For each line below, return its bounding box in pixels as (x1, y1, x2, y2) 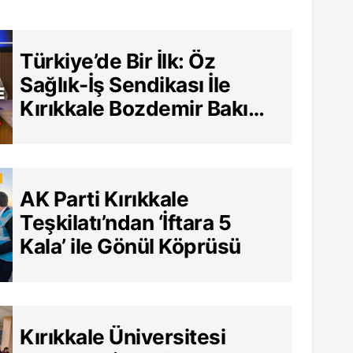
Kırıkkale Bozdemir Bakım (20, 96, 267, 121)
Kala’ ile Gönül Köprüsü (20, 234, 241, 259)
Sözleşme (20, 143, 117, 169)
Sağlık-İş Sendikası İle (20, 72, 231, 98)
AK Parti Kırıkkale (20, 187, 189, 212)
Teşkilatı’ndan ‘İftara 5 (20, 210, 232, 236)
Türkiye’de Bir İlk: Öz (20, 49, 216, 74)
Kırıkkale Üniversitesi (20, 325, 226, 350)
